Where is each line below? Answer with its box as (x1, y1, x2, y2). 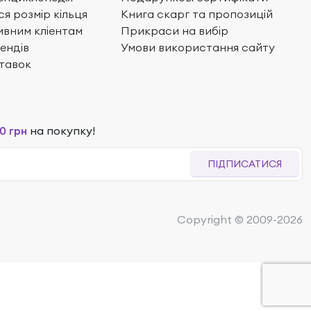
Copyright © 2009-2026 (177, 212, 303, 226)
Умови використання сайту (121, 40, 276, 54)
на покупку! (27, 123, 95, 137)
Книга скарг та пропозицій (121, 6, 274, 21)
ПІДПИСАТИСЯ (208, 157, 282, 170)
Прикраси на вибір (121, 23, 229, 37)
